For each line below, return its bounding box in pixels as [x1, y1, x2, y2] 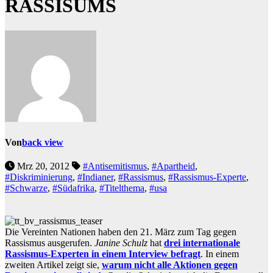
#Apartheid [152, 161, 195, 172]
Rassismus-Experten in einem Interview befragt [5, 248, 200, 259]
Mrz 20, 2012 [15, 161, 72, 172]
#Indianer [77, 172, 113, 183]
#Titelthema [99, 183, 144, 194]
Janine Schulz [94, 237, 147, 248]
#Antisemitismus [83, 161, 147, 172]
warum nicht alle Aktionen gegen [102, 259, 238, 270]
